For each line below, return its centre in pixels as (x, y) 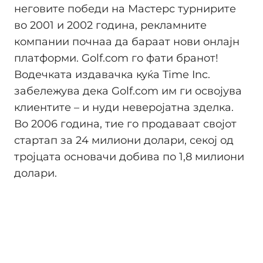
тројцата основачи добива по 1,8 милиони (129, 157)
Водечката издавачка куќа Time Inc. (112, 75)
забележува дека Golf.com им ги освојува (128, 91)
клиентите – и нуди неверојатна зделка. (124, 108)
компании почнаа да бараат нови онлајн (127, 42)
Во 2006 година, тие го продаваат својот (125, 124)
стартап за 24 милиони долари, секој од (124, 141)
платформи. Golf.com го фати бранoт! (116, 58)
